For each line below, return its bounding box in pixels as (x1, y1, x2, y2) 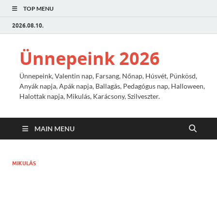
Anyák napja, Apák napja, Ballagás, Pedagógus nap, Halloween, (19, 82, 205, 90)
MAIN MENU (34, 124, 75, 133)
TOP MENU (23, 5, 54, 12)
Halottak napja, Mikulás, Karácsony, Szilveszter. (19, 92, 160, 100)
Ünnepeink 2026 (19, 46, 160, 70)
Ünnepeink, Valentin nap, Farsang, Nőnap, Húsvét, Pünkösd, (19, 72, 197, 80)
